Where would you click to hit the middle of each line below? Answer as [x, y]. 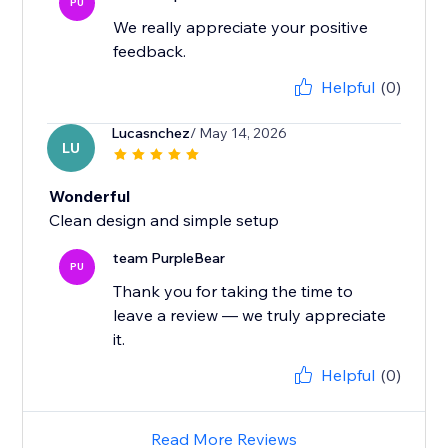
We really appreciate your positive [241, 27]
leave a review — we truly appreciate [250, 315]
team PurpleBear [169, 258]
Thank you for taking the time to [233, 291]
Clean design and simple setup [164, 220]
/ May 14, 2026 [239, 133]
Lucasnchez [151, 133]
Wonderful [90, 196]
